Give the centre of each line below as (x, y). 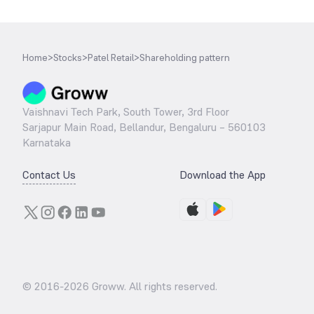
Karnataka (47, 143)
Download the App (223, 175)
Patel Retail (111, 57)
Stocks (68, 57)
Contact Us (49, 175)
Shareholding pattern (185, 57)
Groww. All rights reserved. (153, 286)
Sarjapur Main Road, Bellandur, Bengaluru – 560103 (144, 127)
